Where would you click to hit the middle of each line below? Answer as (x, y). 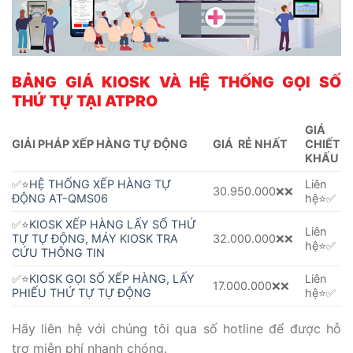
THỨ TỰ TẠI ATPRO (85, 100)
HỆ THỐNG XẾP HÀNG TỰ (100, 184)
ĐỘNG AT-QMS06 (60, 199)
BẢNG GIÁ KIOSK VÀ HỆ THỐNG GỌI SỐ (176, 82)
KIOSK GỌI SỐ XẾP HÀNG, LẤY (112, 279)
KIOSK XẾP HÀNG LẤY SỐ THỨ (113, 225)
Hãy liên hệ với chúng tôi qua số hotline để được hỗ (176, 329)
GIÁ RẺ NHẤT (251, 144)
